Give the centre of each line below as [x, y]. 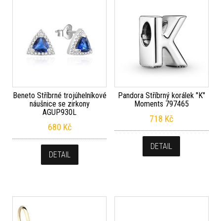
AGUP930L [60, 112]
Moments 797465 [161, 104]
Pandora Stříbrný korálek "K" [161, 96]
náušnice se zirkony [59, 104]
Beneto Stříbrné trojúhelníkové [59, 96]
